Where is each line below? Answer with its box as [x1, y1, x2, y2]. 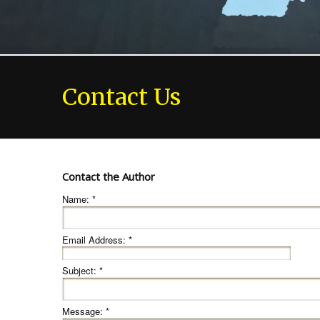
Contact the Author [62, 169, 155, 184]
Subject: [62, 264, 99, 278]
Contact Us [62, 83, 181, 112]
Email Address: [62, 233, 129, 247]
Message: [62, 304, 106, 319]
